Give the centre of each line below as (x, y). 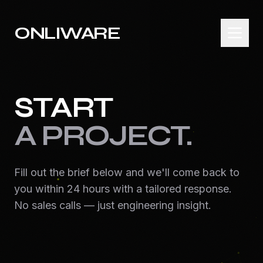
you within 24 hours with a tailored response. (123, 189)
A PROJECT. (103, 136)
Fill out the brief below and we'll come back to (127, 172)
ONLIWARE (67, 33)
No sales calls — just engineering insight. (113, 205)
